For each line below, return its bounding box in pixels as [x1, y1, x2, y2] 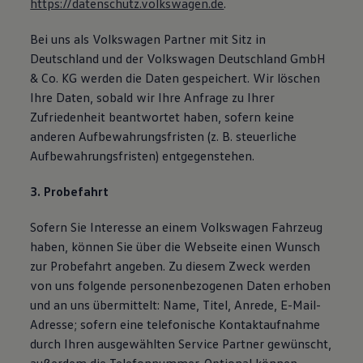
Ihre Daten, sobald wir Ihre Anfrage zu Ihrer [30, 89, 275, 105]
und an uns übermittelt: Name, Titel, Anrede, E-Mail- [30, 297, 322, 313]
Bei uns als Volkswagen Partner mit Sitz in [30, 31, 267, 47]
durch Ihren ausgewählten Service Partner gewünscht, [30, 335, 332, 352]
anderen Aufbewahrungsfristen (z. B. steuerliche [30, 128, 297, 144]
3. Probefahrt [30, 183, 109, 199]
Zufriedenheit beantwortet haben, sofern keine [30, 109, 295, 125]
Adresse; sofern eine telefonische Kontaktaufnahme [30, 316, 321, 332]
